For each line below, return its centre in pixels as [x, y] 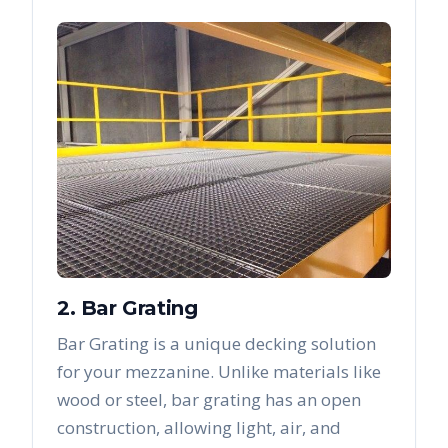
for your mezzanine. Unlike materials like [219, 372]
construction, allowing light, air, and [199, 428]
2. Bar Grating [127, 308]
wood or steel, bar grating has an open [209, 400]
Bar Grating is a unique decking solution [216, 344]
